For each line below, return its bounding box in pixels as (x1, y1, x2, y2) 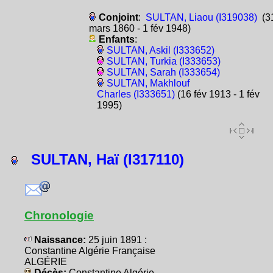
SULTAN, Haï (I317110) (18, 151, 184, 168)
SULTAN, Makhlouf (106, 77, 190, 88)
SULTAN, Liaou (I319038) (145, 12, 257, 23)
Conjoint (98, 12, 138, 23)
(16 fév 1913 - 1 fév (174, 88, 260, 99)
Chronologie (24, 209, 94, 222)
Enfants (98, 34, 135, 44)
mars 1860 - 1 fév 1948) (88, 23, 191, 34)
